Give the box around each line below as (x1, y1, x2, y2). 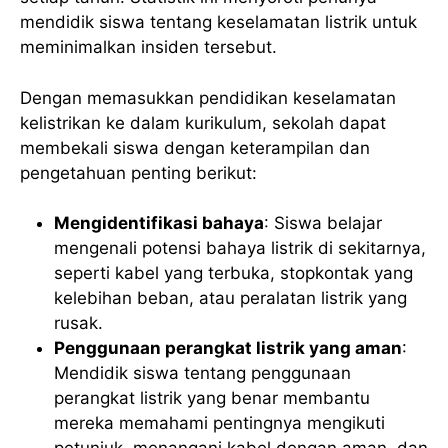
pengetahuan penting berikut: (20, 162, 257, 183)
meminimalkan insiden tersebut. (20, 37, 277, 58)
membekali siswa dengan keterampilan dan (20, 137, 370, 158)
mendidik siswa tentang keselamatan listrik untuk (20, 12, 417, 33)
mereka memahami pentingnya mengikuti (54, 413, 385, 434)
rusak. (54, 313, 103, 334)
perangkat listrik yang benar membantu (54, 388, 370, 409)
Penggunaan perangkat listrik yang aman (54, 338, 402, 359)
